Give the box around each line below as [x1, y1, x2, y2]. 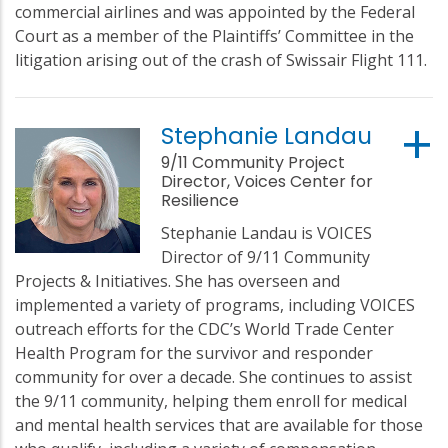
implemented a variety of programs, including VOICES [15, 293, 415, 316]
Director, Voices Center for [161, 169, 374, 193]
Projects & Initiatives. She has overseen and [15, 269, 340, 292]
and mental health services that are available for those [15, 413, 423, 436]
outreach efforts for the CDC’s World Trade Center [15, 317, 394, 340]
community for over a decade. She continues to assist [15, 365, 412, 388]
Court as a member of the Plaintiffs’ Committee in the [15, 24, 414, 47]
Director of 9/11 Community [161, 245, 371, 268]
